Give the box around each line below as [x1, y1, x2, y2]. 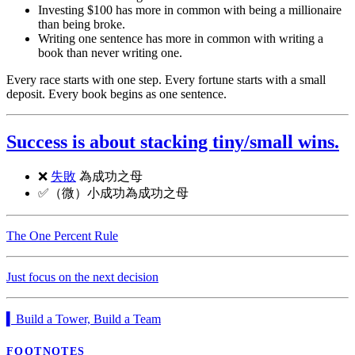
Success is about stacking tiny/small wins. [6, 132, 339, 153]
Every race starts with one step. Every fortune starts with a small [6, 73, 326, 87]
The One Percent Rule [6, 229, 118, 243]
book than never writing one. [38, 46, 182, 60]
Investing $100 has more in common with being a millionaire [38, 3, 342, 17]
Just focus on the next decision [6, 270, 158, 284]
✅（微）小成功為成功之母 [38, 186, 189, 200]
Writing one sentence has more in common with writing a [38, 32, 323, 46]
